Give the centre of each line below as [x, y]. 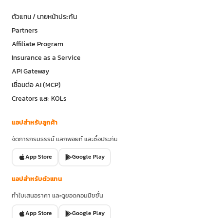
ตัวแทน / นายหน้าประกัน [44, 16]
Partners [25, 30]
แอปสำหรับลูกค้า [35, 122]
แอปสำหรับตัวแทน [37, 179]
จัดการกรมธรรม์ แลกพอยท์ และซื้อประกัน [65, 139]
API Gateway [30, 71]
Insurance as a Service [46, 57]
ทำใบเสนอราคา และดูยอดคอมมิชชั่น [57, 195]
